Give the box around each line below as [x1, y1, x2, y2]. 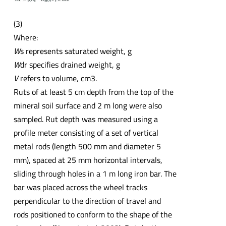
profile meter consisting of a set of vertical [13, 126, 158, 139]
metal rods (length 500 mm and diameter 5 [13, 140, 161, 152]
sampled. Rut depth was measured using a [13, 112, 158, 125]
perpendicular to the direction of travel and [13, 194, 161, 207]
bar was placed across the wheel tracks [13, 181, 147, 193]
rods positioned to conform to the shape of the [13, 208, 172, 220]
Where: [13, 31, 38, 43]
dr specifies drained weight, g [20, 58, 120, 71]
